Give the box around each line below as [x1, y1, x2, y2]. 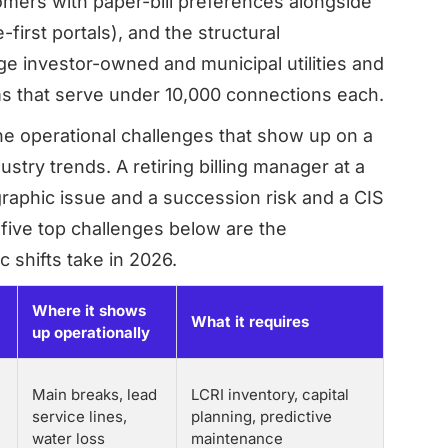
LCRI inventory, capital [191, 385, 349, 404]
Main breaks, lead [32, 385, 157, 404]
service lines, [32, 407, 127, 426]
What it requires [191, 312, 309, 331]
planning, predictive [191, 407, 332, 426]
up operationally [32, 323, 150, 342]
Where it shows [32, 301, 146, 320]
